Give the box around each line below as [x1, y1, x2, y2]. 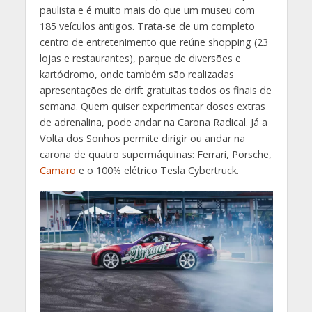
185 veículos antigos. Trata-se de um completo [39, 19, 255, 33]
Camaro [39, 163, 76, 177]
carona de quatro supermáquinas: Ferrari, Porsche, [39, 147, 272, 161]
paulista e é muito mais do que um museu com [39, 3, 255, 17]
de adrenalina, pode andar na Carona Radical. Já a [39, 115, 267, 129]
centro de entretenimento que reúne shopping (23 [39, 35, 268, 49]
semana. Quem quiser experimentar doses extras [39, 99, 265, 113]
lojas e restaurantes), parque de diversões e [39, 51, 241, 65]
